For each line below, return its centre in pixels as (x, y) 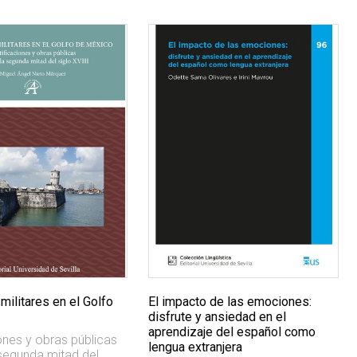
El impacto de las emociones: (230, 302)
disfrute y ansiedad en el (218, 317)
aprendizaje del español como (232, 332)
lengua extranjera (196, 347)
